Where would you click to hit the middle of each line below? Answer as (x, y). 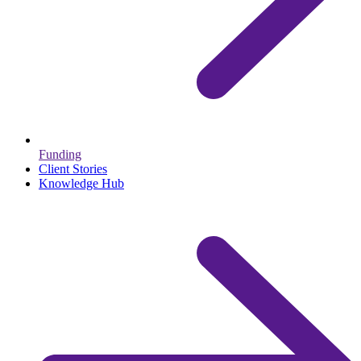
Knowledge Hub (81, 184)
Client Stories (73, 169)
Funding (60, 155)
